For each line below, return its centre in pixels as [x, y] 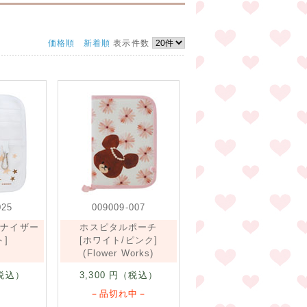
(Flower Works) [119, 253]
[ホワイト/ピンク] [119, 240]
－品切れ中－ [119, 294]
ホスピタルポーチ [119, 227]
